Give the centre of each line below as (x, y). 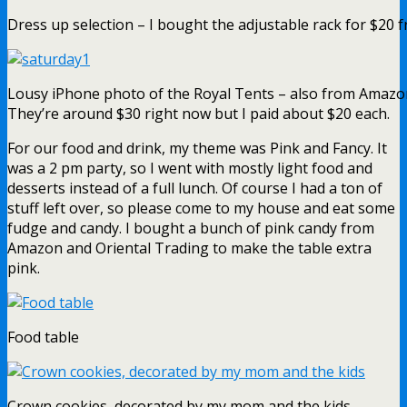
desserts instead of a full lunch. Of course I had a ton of (195, 188)
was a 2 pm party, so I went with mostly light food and (190, 168)
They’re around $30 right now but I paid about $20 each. (199, 113)
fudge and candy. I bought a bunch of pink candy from (191, 228)
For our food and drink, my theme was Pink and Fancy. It (197, 148)
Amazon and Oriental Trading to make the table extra (189, 248)
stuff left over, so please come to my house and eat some (201, 208)
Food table (43, 337)
